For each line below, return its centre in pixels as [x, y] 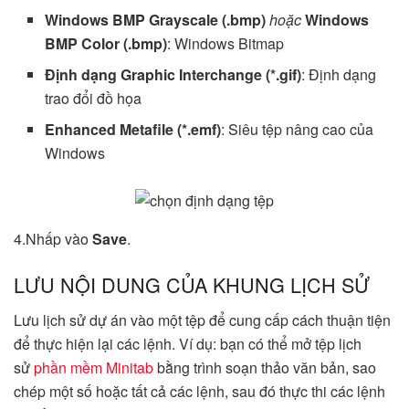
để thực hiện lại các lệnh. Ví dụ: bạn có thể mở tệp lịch [188, 343]
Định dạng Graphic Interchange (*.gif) [173, 75]
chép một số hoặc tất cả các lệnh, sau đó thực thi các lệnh [199, 391]
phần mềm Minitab [94, 367]
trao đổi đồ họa [94, 99]
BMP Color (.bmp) [106, 44]
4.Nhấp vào [53, 239]
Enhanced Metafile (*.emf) [133, 130]
